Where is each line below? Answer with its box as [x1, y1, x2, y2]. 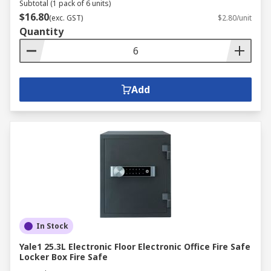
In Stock [36, 221, 68, 231]
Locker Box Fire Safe [19, 251, 108, 263]
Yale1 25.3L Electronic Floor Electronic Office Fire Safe [19, 241, 250, 252]
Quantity [19, 25, 64, 38]
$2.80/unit [218, 13, 252, 23]
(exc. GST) [49, 13, 83, 23]
